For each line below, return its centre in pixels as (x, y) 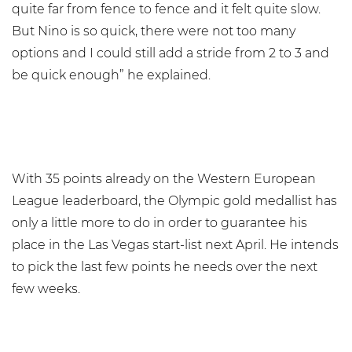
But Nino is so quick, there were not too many (154, 31)
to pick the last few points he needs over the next (165, 267)
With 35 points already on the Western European (164, 179)
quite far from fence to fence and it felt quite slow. (166, 9)
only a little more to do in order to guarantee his (159, 223)
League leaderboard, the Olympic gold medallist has (174, 201)
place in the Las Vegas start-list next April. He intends (175, 245)
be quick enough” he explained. (111, 75)
